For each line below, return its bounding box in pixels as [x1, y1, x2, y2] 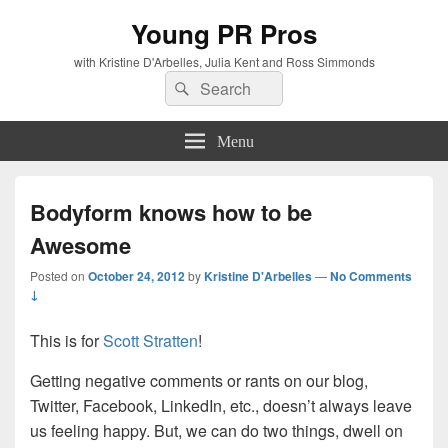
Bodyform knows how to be [30, 196, 312, 228]
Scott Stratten [103, 329, 198, 352]
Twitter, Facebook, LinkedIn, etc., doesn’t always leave [30, 394, 412, 417]
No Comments [330, 267, 412, 285]
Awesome [30, 229, 131, 261]
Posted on [30, 267, 88, 284]
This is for [30, 329, 103, 352]
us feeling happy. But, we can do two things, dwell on [30, 419, 403, 442]
